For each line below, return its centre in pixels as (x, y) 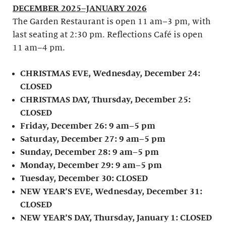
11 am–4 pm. (39, 48)
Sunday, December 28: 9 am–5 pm (90, 152)
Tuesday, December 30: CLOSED (84, 179)
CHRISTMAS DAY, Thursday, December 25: (106, 100)
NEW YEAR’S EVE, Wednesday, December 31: (111, 192)
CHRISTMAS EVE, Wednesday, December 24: (110, 74)
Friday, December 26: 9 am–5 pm (88, 126)
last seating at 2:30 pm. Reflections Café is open (108, 35)
